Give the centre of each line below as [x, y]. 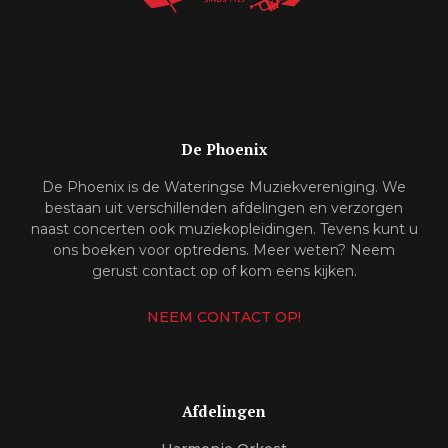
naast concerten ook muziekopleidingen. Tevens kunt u [224, 228]
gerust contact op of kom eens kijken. [224, 270]
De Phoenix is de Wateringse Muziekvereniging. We [224, 186]
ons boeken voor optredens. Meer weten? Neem [224, 249]
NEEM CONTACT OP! [224, 317]
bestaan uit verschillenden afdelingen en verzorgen [224, 207]
